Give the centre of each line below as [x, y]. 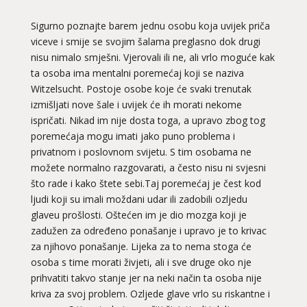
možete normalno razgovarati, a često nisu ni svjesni [148, 167]
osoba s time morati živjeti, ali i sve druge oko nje [141, 262]
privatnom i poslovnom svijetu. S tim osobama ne [141, 151]
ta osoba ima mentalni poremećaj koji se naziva [137, 73]
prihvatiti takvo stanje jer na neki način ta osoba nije [146, 278]
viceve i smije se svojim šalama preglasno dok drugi [145, 41]
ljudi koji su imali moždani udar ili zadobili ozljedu [139, 199]
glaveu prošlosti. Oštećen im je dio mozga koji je [138, 214]
